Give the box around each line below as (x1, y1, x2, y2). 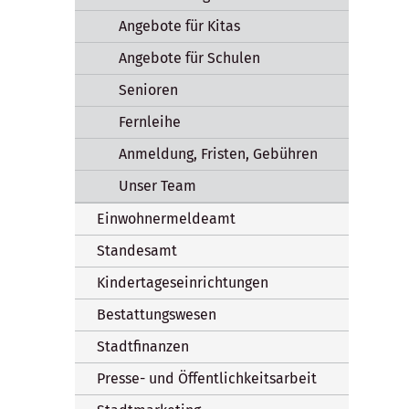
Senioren (119, 80, 178, 99)
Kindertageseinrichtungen (97, 273, 268, 291)
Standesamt (97, 241, 177, 259)
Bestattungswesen (97, 305, 216, 323)
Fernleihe (119, 112, 181, 131)
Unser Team (119, 176, 196, 194)
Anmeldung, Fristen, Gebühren (119, 144, 318, 163)
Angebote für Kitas (119, 16, 240, 35)
